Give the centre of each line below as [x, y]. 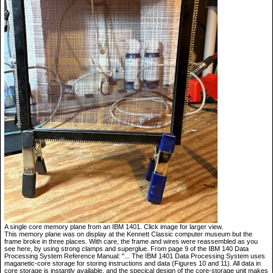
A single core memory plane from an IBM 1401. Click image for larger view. [114, 227]
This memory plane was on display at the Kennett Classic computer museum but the [128, 234]
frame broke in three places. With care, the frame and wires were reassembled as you [131, 241]
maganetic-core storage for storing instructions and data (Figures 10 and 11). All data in [133, 263]
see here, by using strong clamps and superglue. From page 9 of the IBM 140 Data [126, 249]
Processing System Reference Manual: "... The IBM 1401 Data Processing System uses [135, 256]
